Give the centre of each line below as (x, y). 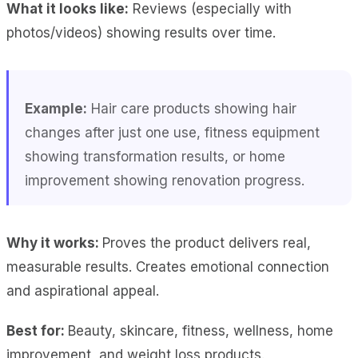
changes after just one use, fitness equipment (172, 132)
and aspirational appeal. (83, 290)
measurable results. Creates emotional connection (168, 267)
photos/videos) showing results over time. (141, 32)
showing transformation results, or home (155, 156)
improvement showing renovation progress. (165, 180)
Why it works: (54, 243)
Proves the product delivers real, (207, 243)
